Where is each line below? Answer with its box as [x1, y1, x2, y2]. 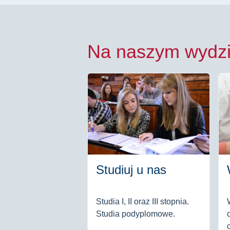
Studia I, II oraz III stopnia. [96, 197, 189, 206]
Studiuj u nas [96, 163, 166, 177]
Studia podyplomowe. [96, 209, 175, 218]
